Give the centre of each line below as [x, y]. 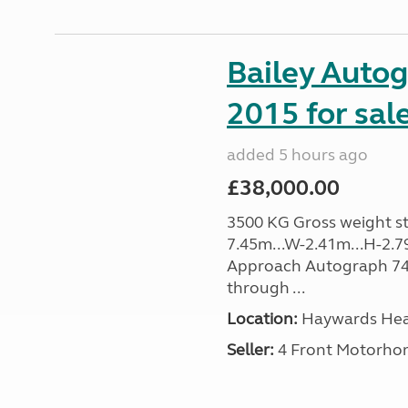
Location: [262, 319]
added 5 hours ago [297, 155]
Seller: [250, 350]
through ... [265, 288]
